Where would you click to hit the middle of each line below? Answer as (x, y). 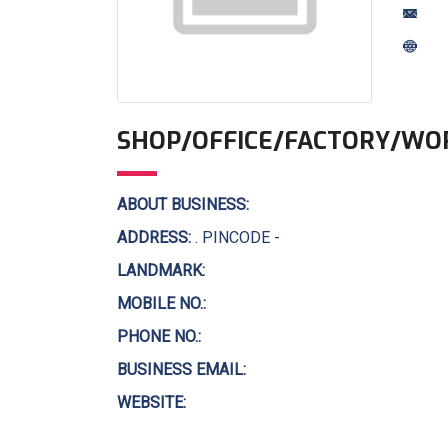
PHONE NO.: (159, 336)
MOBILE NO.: (161, 303)
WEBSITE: (151, 402)
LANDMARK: (161, 270)
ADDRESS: (154, 237)
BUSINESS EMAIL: (181, 369)
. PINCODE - (235, 237)
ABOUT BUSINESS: (183, 204)
